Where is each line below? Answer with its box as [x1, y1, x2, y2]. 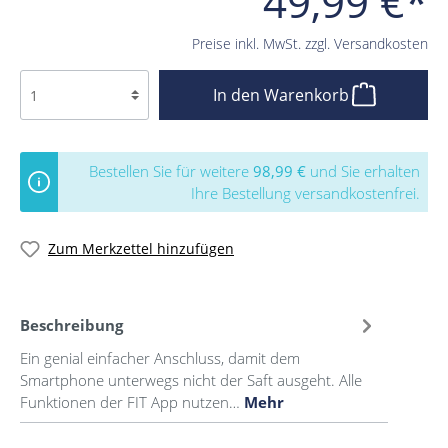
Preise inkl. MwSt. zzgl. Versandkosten [192, 34, 428, 54]
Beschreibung [20, 315, 123, 336]
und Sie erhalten [306, 161, 420, 182]
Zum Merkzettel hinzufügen [48, 239, 234, 259]
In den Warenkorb [212, 84, 353, 107]
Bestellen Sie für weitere [89, 161, 253, 182]
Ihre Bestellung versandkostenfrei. [191, 183, 420, 204]
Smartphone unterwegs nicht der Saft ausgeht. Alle [20, 369, 362, 390]
